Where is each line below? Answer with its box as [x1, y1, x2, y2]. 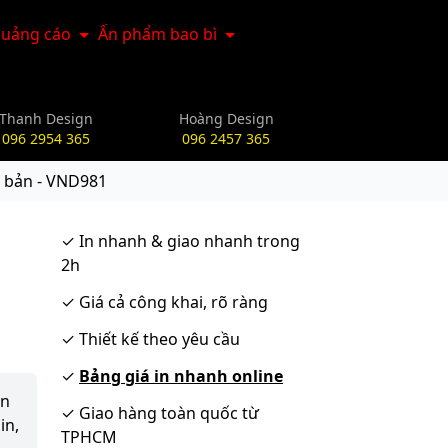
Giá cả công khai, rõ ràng [75, 291, 268, 313]
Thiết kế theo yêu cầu [75, 328, 240, 350]
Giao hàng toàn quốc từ [75, 402, 259, 424]
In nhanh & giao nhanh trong [75, 230, 300, 252]
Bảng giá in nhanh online [79, 365, 283, 387]
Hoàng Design [178, 109, 274, 128]
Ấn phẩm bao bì [98, 23, 218, 45]
